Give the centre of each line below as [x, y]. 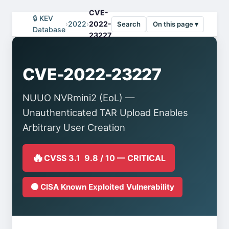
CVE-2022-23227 [92, 74]
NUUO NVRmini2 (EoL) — [78, 98]
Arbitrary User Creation [74, 127]
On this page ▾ [176, 24]
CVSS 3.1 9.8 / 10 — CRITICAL [105, 158]
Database [49, 29]
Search [129, 24]
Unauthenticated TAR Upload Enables [105, 112]
